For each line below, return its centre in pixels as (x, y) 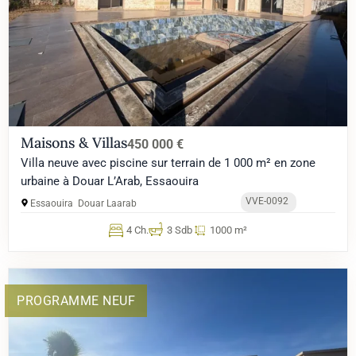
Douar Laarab (107, 204)
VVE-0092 (267, 201)
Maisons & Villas (74, 143)
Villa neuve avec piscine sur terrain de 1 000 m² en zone (168, 163)
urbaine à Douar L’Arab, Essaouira (110, 182)
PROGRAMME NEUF (76, 301)
